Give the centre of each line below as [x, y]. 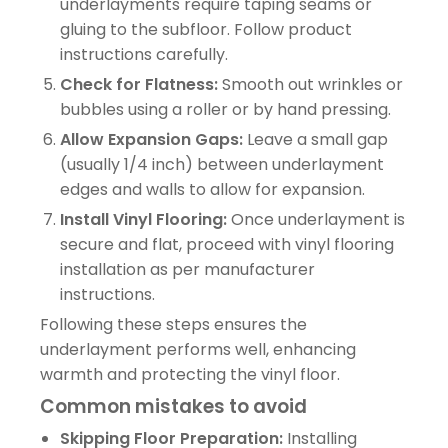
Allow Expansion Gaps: [151, 139]
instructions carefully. [144, 54]
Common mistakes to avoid [173, 406]
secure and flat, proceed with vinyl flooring [227, 244]
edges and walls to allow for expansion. [212, 189]
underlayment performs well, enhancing [198, 349]
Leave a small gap [315, 139]
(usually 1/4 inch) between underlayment [222, 164]
